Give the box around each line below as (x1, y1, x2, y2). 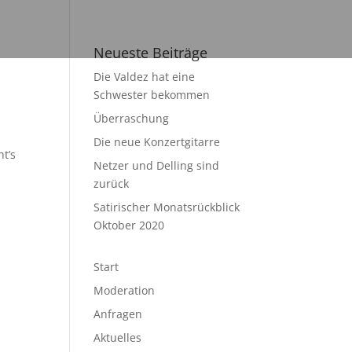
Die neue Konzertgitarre (93, 134, 221, 149)
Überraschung (93, 111, 170, 126)
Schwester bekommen (93, 87, 211, 102)
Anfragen (93, 306, 143, 321)
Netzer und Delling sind (93, 158, 220, 173)
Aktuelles (93, 330, 142, 345)
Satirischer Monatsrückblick (93, 200, 240, 214)
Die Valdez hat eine (93, 69, 196, 84)
